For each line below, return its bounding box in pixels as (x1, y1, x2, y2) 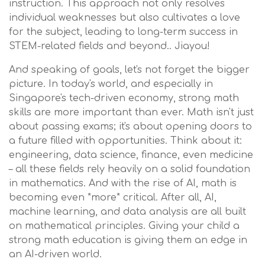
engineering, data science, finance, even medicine (9, 150, 253, 160)
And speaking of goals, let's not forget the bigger (9, 64, 250, 75)
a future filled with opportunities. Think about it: (9, 135, 242, 146)
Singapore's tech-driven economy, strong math (9, 93, 239, 104)
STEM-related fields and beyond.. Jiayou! (9, 41, 210, 51)
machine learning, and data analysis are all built (9, 206, 246, 217)
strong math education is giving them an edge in (9, 235, 247, 245)
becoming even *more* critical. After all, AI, (9, 192, 216, 203)
